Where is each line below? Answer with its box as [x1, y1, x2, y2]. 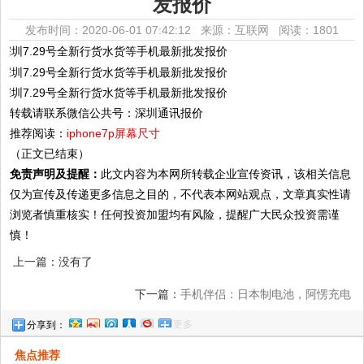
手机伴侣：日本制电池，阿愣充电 [180, 288, 351, 301]
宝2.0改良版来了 [266, 320, 351, 334]
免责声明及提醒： [10, 167, 102, 181]
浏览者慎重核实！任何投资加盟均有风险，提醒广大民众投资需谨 [10, 208, 340, 222]
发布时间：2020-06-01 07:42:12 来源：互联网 [25, 24, 279, 37]
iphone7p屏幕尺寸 [67, 127, 161, 141]
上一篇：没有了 [13, 255, 93, 269]
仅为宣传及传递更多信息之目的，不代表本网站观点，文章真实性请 [10, 188, 352, 201]
